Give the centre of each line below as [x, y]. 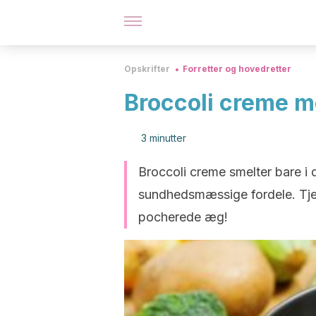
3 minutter [164, 138]
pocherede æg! [183, 217]
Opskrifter [147, 69]
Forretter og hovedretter [237, 69]
